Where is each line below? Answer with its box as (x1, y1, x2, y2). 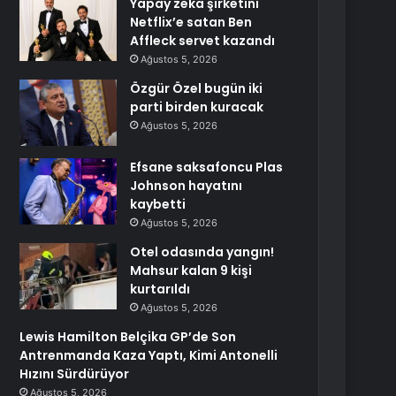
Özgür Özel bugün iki (130, 80, 263, 97)
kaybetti (130, 195, 187, 213)
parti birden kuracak (130, 98, 264, 116)
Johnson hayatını (130, 177, 243, 194)
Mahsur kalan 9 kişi (130, 262, 253, 279)
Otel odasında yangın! (130, 243, 275, 261)
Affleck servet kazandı (130, 32, 276, 49)
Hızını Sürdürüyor (19, 365, 130, 383)
